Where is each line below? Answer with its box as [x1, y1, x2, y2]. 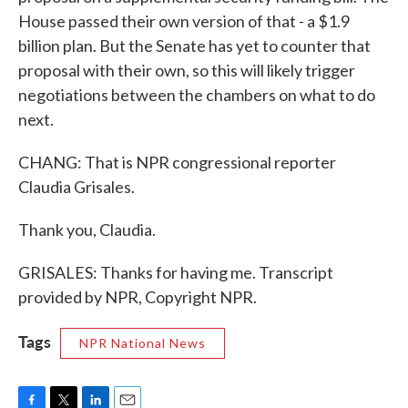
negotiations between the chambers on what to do [18, 85, 375, 105]
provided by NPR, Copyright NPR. [18, 287, 257, 307]
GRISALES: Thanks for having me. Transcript [18, 262, 333, 282]
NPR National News [79, 335, 206, 351]
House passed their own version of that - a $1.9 [18, 11, 350, 31]
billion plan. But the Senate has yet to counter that [18, 36, 371, 56]
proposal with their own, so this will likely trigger [18, 60, 355, 80]
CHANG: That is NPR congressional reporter [18, 152, 336, 172]
